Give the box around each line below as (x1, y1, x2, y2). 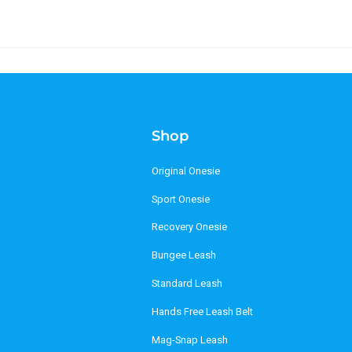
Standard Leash (151, 277, 222, 291)
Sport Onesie (151, 192, 210, 207)
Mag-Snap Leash (151, 332, 228, 347)
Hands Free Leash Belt (151, 304, 253, 319)
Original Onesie (151, 163, 220, 178)
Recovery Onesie (151, 220, 227, 235)
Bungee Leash (151, 248, 216, 263)
